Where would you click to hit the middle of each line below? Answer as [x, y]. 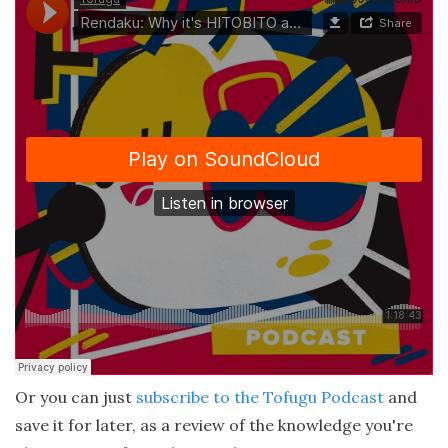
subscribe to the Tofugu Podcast [260, 397]
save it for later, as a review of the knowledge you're [214, 425]
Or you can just [75, 397]
